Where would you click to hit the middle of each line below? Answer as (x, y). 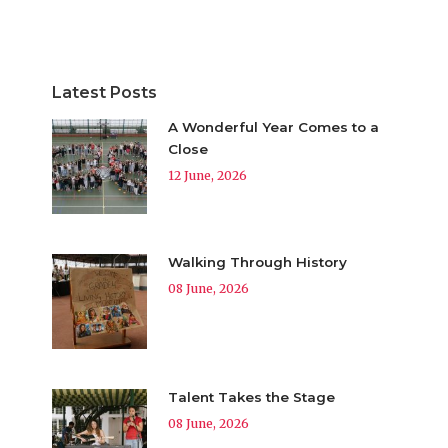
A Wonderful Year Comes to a (273, 126)
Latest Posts (104, 92)
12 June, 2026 (207, 175)
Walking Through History (257, 261)
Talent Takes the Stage (251, 396)
